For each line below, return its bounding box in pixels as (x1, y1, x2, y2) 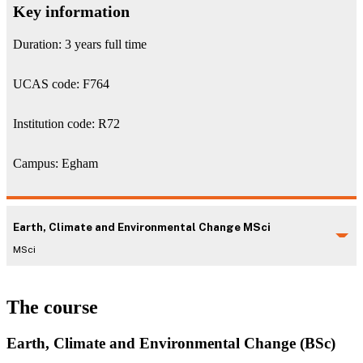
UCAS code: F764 (13, 76, 109, 91)
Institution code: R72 (13, 116, 120, 130)
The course (6, 296, 98, 318)
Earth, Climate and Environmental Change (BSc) (6, 334, 335, 352)
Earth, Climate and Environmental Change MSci (13, 220, 271, 234)
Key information (13, 2, 130, 20)
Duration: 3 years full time (13, 36, 147, 51)
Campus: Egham (13, 156, 98, 170)
